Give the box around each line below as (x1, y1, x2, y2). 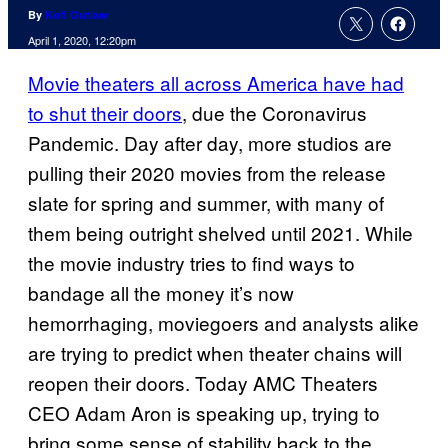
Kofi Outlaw (45, 7, 108, 23)
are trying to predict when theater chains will (28, 339, 402, 367)
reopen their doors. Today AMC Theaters (28, 369, 378, 397)
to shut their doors (28, 99, 182, 127)
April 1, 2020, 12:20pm (28, 32, 136, 49)
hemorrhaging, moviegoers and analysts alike (28, 309, 419, 337)
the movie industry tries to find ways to (28, 249, 355, 277)
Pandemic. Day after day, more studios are (28, 129, 392, 157)
